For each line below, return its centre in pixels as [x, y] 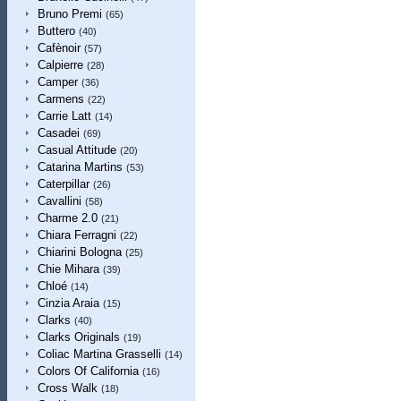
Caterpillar [63, 184]
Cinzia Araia [68, 303]
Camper [57, 82]
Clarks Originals [78, 337]
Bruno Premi [69, 14]
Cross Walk [67, 388]
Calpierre [60, 65]
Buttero [56, 31]
